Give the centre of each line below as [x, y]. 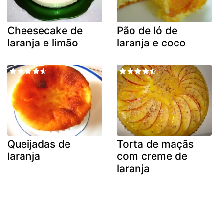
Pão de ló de [147, 31]
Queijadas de [39, 144]
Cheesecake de [45, 31]
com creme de [152, 156]
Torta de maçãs [155, 144]
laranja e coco [151, 43]
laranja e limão [43, 43]
